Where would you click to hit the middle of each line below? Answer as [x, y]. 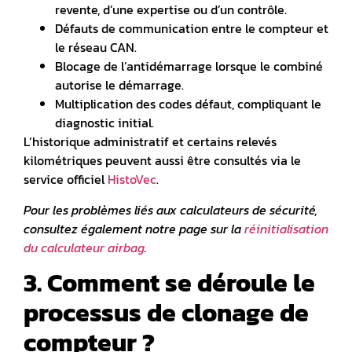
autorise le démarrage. [119, 85]
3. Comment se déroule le [169, 283]
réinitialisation [286, 228]
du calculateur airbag [84, 247]
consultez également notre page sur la [134, 228]
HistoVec [132, 180]
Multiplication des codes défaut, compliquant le [188, 104]
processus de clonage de [166, 313]
